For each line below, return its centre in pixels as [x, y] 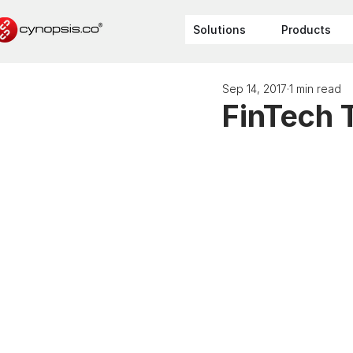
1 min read [315, 88]
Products [307, 30]
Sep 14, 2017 [255, 88]
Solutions [219, 30]
